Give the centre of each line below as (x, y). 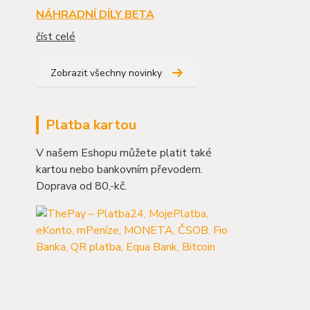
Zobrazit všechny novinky (106, 73)
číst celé (56, 36)
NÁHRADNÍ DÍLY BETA (95, 14)
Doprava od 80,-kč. (81, 186)
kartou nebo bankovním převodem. (119, 169)
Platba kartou (91, 125)
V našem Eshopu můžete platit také (124, 153)
